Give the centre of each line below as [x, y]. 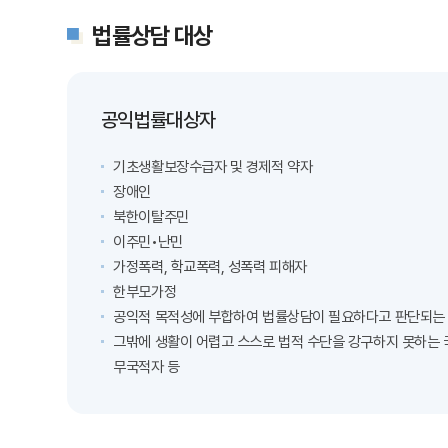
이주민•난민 [148, 242]
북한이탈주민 [151, 217]
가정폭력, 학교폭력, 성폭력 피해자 [210, 267]
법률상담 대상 [152, 36]
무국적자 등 [146, 367]
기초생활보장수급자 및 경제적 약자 [213, 167]
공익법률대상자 [158, 119]
